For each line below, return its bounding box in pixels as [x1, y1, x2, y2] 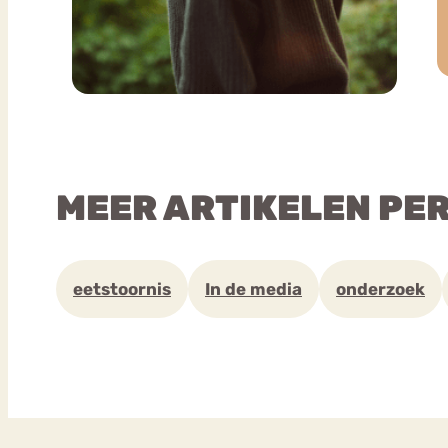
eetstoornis [73, 279, 171, 300]
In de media [205, 279, 302, 300]
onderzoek [336, 279, 425, 300]
